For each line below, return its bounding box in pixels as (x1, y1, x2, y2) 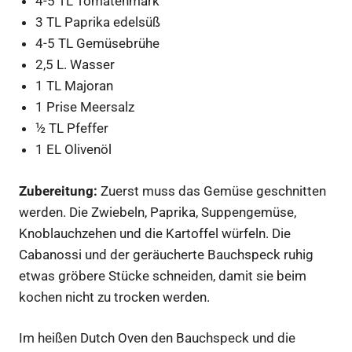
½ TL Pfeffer (35, 120, 109, 136)
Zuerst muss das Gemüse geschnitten (97, 182, 326, 199)
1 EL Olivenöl (35, 141, 112, 157)
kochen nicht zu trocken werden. (19, 288, 213, 305)
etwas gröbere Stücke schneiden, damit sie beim (19, 267, 306, 284)
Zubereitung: (19, 182, 97, 199)
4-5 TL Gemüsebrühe (35, 35, 160, 51)
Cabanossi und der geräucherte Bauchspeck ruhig (19, 246, 313, 262)
